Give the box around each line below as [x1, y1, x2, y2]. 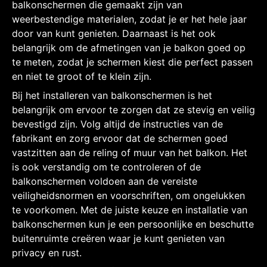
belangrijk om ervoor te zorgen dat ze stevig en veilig [12, 103, 255, 116]
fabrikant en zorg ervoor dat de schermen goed [12, 132, 228, 144]
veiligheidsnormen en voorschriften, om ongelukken [12, 189, 245, 201]
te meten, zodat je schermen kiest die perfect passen [12, 55, 253, 68]
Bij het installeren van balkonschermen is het [12, 89, 212, 101]
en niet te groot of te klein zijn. [12, 70, 151, 82]
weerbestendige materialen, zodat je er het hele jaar [12, 13, 247, 25]
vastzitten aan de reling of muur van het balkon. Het [12, 146, 247, 159]
